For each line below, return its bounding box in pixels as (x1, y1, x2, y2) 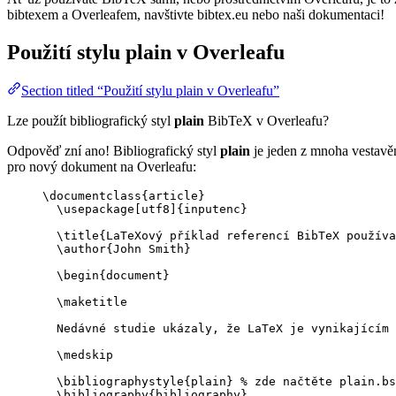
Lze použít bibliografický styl (7, 113, 174, 129)
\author (57, 242, 106, 256)
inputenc (184, 202, 240, 217)
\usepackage (57, 202, 134, 217)
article (148, 189, 198, 203)
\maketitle (57, 295, 127, 309)
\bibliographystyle (57, 375, 184, 389)
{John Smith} (106, 242, 191, 256)
